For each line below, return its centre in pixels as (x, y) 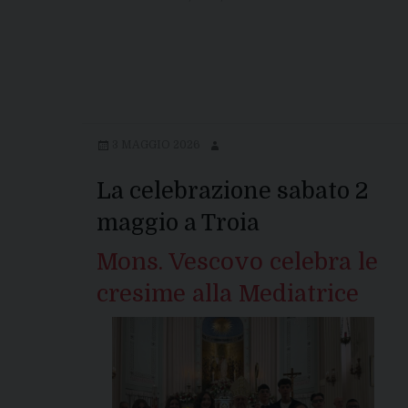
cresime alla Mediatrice (228, 294)
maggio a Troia (178, 223)
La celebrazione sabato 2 (233, 191)
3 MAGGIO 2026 (156, 145)
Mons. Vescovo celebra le (237, 262)
